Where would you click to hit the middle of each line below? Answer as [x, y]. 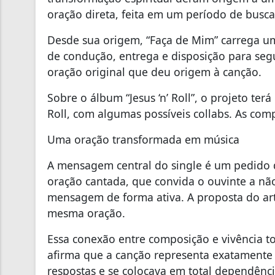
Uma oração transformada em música [143, 139]
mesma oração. [86, 213]
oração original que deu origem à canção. [154, 72]
